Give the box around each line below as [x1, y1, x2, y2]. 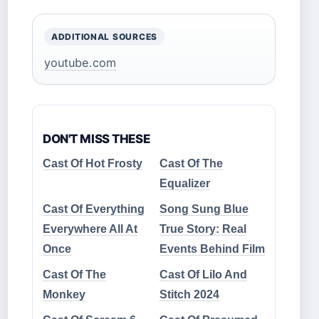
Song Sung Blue [159, 202, 249, 215]
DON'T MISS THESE [43, 131, 150, 146]
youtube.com [44, 55, 116, 70]
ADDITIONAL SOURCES [51, 31, 157, 42]
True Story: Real [159, 222, 246, 235]
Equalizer [159, 177, 210, 189]
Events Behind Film [159, 242, 265, 255]
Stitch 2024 [159, 288, 219, 300]
